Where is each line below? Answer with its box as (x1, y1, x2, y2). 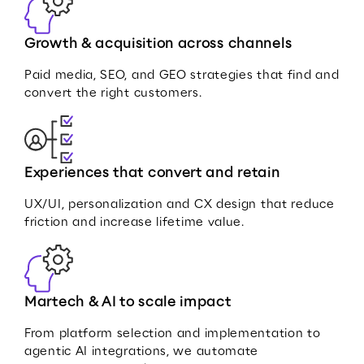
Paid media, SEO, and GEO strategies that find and (24, 68, 340, 81)
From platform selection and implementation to (24, 327, 321, 340)
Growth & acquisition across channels (24, 36, 292, 50)
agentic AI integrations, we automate (24, 345, 259, 358)
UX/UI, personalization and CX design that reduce (24, 198, 335, 211)
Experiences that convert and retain (24, 166, 280, 180)
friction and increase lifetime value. (24, 216, 245, 229)
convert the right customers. (24, 86, 202, 99)
